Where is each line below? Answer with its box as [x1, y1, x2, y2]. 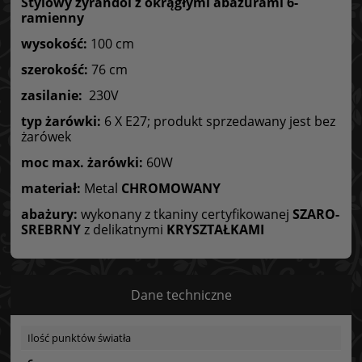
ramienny [21, 8, 84, 27]
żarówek [21, 127, 71, 145]
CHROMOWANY [118, 179, 221, 197]
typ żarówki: [21, 112, 101, 130]
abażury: [21, 204, 78, 223]
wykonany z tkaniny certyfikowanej [78, 204, 293, 223]
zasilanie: [21, 86, 86, 104]
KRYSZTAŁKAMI [166, 220, 264, 238]
